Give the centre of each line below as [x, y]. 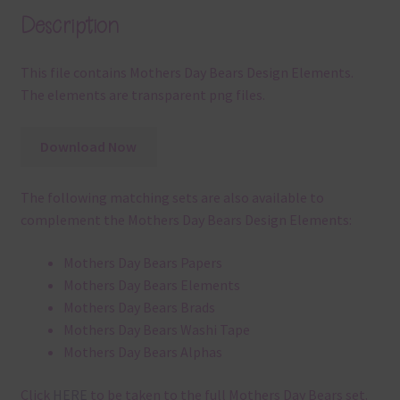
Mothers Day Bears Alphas [142, 352]
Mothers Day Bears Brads [139, 308]
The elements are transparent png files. [142, 95]
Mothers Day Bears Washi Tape [156, 330]
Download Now [89, 146]
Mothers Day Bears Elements [151, 285]
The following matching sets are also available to [172, 198]
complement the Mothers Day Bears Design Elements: [186, 220]
